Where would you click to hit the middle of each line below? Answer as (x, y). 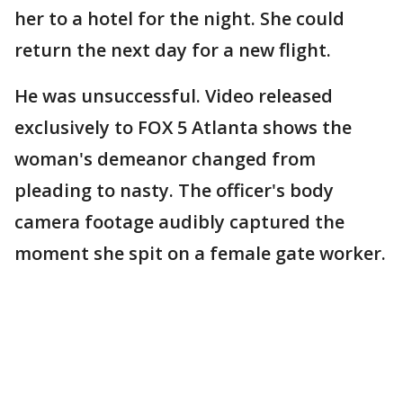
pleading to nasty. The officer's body (174, 190)
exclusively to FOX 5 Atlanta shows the (183, 127)
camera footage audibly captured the (179, 222)
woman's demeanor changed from (165, 159)
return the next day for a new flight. (175, 50)
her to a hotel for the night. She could (179, 18)
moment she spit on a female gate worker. (200, 253)
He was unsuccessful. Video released (174, 96)
